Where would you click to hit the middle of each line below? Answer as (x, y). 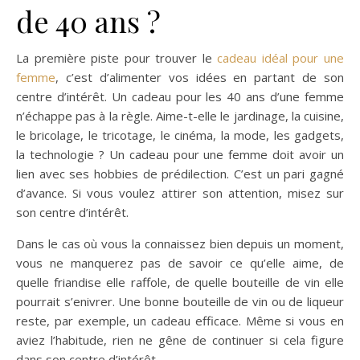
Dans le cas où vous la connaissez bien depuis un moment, (180, 244)
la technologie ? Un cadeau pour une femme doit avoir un (180, 155)
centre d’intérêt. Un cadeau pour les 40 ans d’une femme (180, 97)
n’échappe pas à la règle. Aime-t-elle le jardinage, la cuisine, (180, 116)
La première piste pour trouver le (117, 58)
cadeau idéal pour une (281, 58)
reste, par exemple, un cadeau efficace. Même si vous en (180, 321)
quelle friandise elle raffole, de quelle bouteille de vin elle (180, 282)
